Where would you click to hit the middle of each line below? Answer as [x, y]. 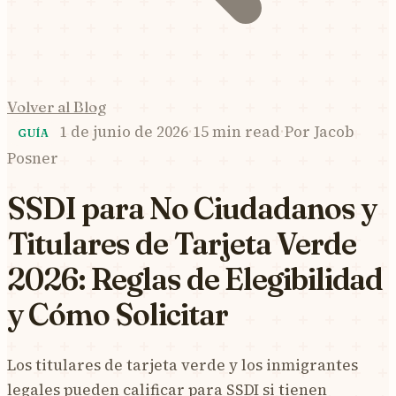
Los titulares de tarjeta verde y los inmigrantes [183, 365]
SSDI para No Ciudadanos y [192, 208]
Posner [33, 158]
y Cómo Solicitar [118, 314]
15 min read [237, 132]
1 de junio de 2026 [124, 132]
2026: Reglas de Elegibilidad [195, 279]
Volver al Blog [57, 107]
